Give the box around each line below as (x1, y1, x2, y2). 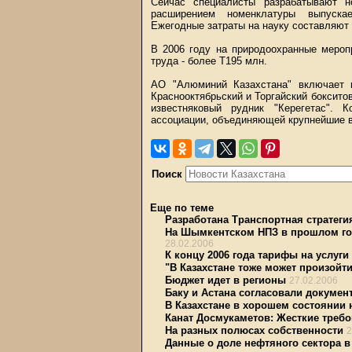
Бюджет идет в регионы (165, 274, 286, 286)
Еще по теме (150, 202, 214, 214)
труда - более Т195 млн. (151, 55, 267, 67)
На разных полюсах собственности (165, 324, 343, 336)
